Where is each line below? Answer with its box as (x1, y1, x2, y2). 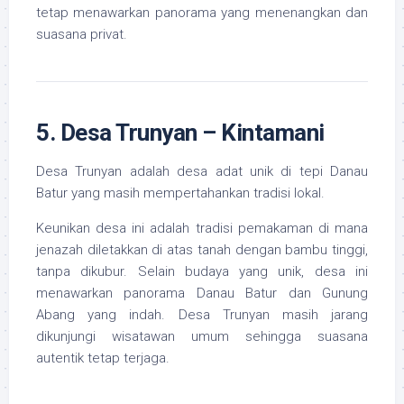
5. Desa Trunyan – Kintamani (36, 119, 325, 147)
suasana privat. (36, 26, 127, 43)
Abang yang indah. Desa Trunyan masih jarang (36, 307, 368, 324)
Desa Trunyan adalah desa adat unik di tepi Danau (36, 163, 368, 180)
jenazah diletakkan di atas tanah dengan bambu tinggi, (36, 242, 368, 259)
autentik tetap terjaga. (36, 350, 170, 367)
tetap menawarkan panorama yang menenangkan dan (36, 5, 368, 22)
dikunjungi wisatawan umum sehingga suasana (36, 328, 368, 345)
